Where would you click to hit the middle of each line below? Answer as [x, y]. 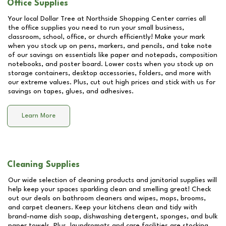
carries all [190, 19]
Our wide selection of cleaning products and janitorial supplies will [112, 180]
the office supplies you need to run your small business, [96, 28]
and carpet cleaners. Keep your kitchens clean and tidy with [103, 207]
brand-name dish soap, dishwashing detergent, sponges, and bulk [113, 216]
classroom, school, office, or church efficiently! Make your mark [106, 37]
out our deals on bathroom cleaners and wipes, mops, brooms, [107, 198]
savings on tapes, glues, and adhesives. [71, 91]
